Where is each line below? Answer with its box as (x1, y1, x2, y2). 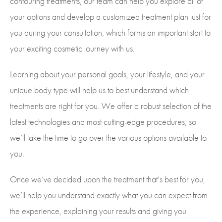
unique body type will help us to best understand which (10, 84, 189, 96)
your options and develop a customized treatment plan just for (10, 10, 211, 22)
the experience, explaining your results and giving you (10, 205, 186, 217)
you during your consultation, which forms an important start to (10, 26, 211, 38)
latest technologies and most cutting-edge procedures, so (10, 115, 196, 127)
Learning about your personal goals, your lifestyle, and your (10, 68, 205, 80)
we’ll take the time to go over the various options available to (10, 131, 207, 143)
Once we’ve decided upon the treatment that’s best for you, (10, 173, 205, 185)
